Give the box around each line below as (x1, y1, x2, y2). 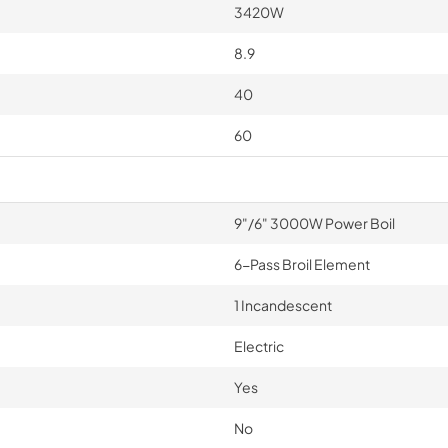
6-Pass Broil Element (233, 254, 370, 273)
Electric (233, 336, 284, 355)
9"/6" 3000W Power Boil (233, 213, 395, 232)
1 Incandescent (233, 295, 332, 314)
